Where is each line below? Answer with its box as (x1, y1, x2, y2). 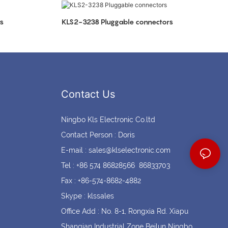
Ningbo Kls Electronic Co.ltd (61, 116, 155, 124)
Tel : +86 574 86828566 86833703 (61, 161, 170, 170)
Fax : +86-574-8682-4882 (61, 177, 141, 185)
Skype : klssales (61, 192, 114, 201)
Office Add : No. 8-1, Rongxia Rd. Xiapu (61, 207, 188, 216)
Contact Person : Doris (61, 131, 135, 139)
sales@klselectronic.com (88, 146, 170, 155)
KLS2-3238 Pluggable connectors (61, 17, 173, 26)
